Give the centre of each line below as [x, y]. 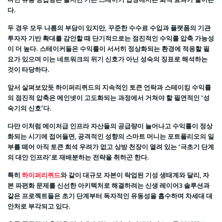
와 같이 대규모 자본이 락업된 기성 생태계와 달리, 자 [135, 175]
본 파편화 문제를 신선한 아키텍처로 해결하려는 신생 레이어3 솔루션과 [109, 186]
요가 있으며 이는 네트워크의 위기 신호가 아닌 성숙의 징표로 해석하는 [108, 59]
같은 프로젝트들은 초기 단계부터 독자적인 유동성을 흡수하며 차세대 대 [110, 196]
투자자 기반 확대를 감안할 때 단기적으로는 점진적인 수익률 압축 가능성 [111, 38]
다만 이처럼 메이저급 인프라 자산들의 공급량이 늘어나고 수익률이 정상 [110, 126]
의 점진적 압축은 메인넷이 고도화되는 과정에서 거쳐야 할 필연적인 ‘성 [109, 98]
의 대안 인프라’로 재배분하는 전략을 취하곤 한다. [78, 157]
